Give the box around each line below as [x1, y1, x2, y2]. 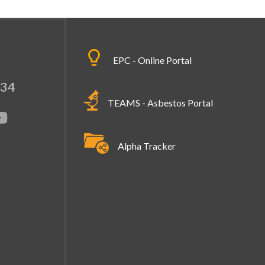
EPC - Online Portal [113, 54, 192, 66]
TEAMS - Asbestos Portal [108, 96, 214, 108]
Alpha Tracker [118, 140, 176, 151]
